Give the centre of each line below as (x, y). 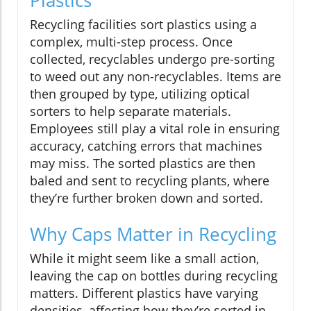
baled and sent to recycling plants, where (150, 180)
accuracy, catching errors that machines (146, 145)
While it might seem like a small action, (144, 258)
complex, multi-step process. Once (131, 41)
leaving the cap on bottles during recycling (154, 275)
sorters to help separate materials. (131, 111)
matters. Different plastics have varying (144, 293)
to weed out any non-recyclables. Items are (155, 76)
